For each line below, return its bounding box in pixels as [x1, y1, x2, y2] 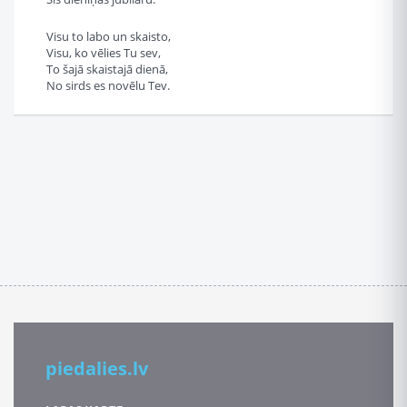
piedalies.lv [45, 356, 148, 381]
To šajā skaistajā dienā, [46, 61, 168, 77]
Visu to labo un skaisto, [46, 28, 171, 45]
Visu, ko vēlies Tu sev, [46, 45, 161, 61]
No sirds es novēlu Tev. [46, 77, 170, 94]
